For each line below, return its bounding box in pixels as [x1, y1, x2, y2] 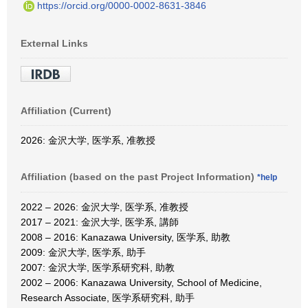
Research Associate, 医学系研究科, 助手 [21, 291, 195, 303]
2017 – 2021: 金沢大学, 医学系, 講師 [21, 216, 179, 228]
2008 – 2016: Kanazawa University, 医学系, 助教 [21, 231, 230, 243]
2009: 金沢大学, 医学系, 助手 [21, 246, 146, 258]
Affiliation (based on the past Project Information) [21, 170, 257, 182]
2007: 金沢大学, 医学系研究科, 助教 [21, 261, 175, 273]
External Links [21, 38, 88, 49]
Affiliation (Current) [21, 104, 111, 116]
